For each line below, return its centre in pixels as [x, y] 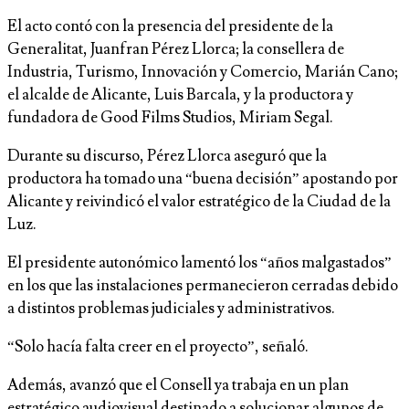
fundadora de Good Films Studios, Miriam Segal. [170, 117]
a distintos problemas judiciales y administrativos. [171, 308]
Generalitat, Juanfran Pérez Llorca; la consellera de [176, 49]
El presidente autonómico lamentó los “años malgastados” [199, 262]
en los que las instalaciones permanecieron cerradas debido [203, 285]
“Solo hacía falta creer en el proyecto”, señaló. [158, 346]
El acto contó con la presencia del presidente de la [170, 26]
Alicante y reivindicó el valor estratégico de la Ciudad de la [199, 201]
